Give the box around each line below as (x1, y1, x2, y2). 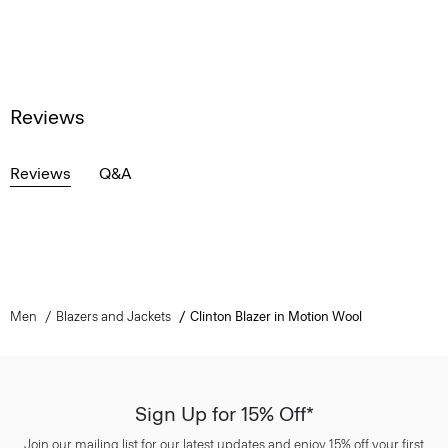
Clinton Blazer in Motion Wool (189, 308, 362, 324)
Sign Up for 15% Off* (134, 401, 314, 426)
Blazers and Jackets (55, 308, 171, 324)
